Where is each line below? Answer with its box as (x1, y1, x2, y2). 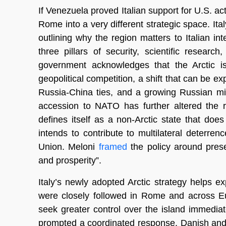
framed (98, 142, 127, 152)
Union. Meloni (38, 142, 99, 152)
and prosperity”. (38, 155, 101, 166)
